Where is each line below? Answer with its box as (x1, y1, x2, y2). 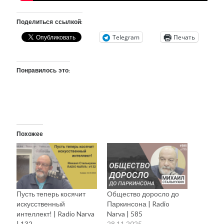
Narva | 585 (107, 209, 142, 218)
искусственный (16, 199, 65, 208)
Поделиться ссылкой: (16, 19, 83, 26)
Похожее (16, 130, 43, 138)
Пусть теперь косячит (16, 189, 86, 198)
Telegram (112, 32, 140, 41)
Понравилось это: (16, 67, 70, 75)
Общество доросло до (107, 189, 179, 198)
